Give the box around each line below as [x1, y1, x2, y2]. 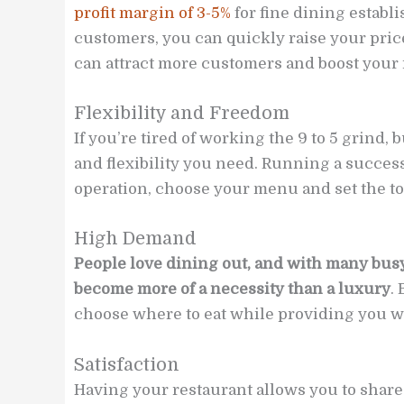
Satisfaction [74, 353, 179, 375]
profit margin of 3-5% [74, 5, 231, 23]
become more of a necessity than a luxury [74, 280, 390, 298]
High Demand [74, 228, 197, 250]
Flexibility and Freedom [74, 103, 289, 124]
